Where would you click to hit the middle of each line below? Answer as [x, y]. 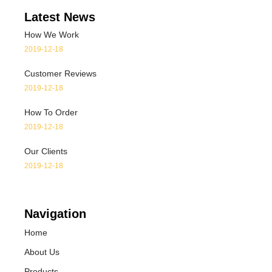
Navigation [56, 213]
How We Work [52, 34]
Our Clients [46, 151]
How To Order [51, 112]
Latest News [60, 17]
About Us [42, 252]
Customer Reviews [61, 73]
